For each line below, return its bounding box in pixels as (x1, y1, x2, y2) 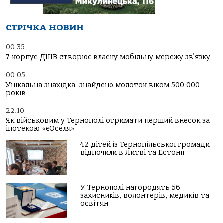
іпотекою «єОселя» (6, 124, 75, 133)
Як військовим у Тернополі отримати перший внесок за (6, 116, 210, 125)
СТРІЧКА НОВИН (6, 22, 84, 33)
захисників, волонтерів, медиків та (80, 191, 210, 200)
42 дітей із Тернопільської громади (80, 140, 210, 149)
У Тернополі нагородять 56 (80, 183, 181, 192)
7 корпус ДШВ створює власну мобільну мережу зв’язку (6, 53, 210, 62)
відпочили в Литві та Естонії (80, 148, 185, 157)
